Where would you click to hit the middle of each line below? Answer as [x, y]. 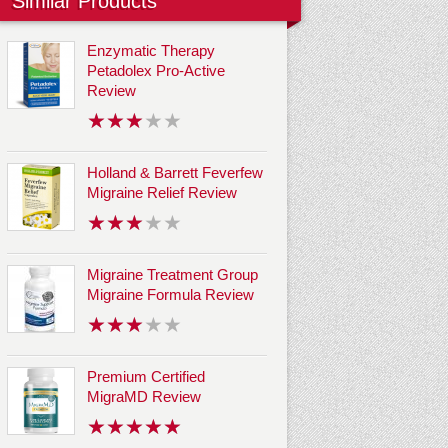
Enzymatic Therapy [151, 51]
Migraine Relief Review [162, 193]
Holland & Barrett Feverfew [175, 173]
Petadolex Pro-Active [156, 71]
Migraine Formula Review [170, 295]
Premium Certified [146, 377]
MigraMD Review [144, 397]
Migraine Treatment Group [172, 275]
